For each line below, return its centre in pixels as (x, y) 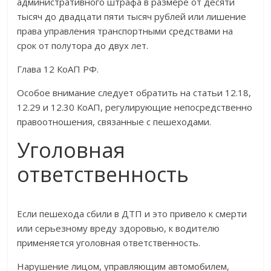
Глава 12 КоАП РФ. (58, 69)
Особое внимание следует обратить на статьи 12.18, (134, 93)
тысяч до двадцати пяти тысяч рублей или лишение (132, 17)
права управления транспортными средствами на (125, 31)
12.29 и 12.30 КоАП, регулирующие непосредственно (135, 107)
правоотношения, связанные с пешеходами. (114, 122)
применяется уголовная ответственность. (109, 243)
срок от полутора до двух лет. (83, 46)
